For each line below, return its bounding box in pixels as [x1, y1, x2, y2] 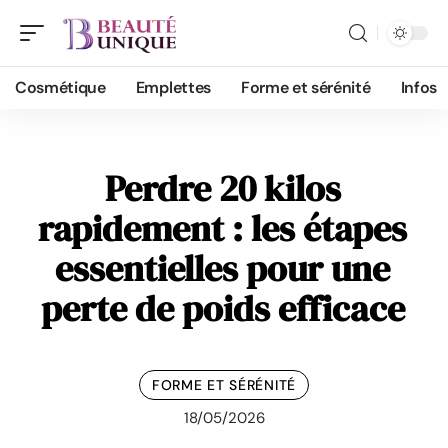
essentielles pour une [55, 244, 390, 293]
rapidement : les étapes [38, 204, 407, 253]
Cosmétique [15, 77, 106, 98]
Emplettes [135, 77, 211, 98]
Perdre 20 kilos [104, 164, 341, 213]
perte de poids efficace [40, 284, 405, 333]
